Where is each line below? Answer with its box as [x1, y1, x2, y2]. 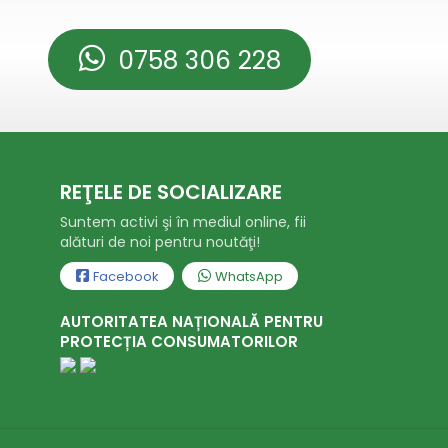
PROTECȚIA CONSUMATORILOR [59, 331, 298, 352]
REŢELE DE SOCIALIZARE [59, 178, 282, 206]
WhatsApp [211, 267, 283, 286]
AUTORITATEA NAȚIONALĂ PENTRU [59, 311, 323, 332]
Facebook [89, 267, 159, 286]
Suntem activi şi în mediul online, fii [59, 212, 306, 232]
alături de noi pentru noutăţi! [59, 232, 260, 252]
